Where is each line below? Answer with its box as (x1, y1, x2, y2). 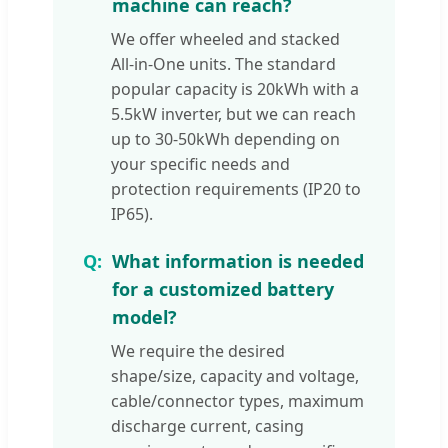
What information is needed (112, 248, 364, 273)
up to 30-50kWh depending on (111, 127, 340, 150)
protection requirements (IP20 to (111, 177, 361, 200)
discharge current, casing (111, 414, 304, 437)
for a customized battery (112, 276, 334, 301)
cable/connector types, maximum (111, 389, 364, 412)
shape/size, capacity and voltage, (111, 364, 359, 387)
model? (112, 304, 177, 329)
